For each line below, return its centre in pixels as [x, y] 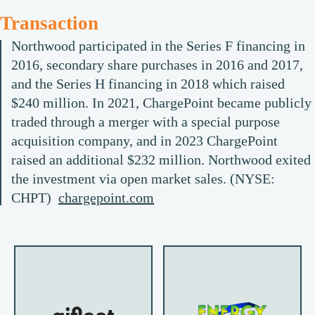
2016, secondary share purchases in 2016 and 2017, [157, 64]
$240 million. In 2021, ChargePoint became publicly [161, 102]
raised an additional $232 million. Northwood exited [161, 159]
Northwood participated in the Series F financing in [158, 45]
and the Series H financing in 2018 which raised [148, 83]
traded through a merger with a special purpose [146, 121]
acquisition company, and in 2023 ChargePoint [144, 140]
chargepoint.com [106, 197]
